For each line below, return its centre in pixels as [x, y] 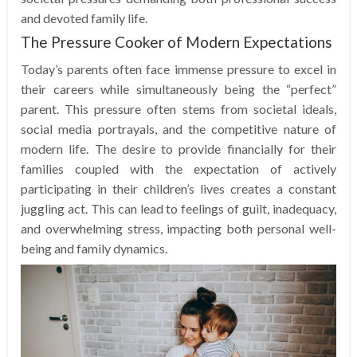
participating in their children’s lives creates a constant [178, 188]
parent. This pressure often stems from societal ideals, [178, 108]
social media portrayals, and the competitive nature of [178, 128]
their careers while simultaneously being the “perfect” [178, 88]
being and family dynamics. [94, 248]
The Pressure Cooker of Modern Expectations [177, 41]
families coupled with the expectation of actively [178, 168]
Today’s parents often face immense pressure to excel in [178, 69]
